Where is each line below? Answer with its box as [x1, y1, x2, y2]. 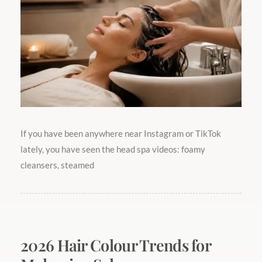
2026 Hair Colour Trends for [20, 235, 211, 256]
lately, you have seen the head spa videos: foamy [20, 143, 205, 154]
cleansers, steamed [20, 159, 94, 170]
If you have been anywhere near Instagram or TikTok [20, 127, 221, 139]
